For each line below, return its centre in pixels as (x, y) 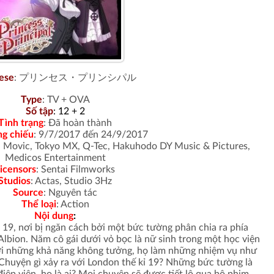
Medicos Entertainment (55, 158)
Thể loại (39, 204)
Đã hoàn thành (79, 123)
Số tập (39, 111)
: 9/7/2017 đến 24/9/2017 (91, 135)
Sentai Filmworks (77, 169)
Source (28, 193)
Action (74, 204)
